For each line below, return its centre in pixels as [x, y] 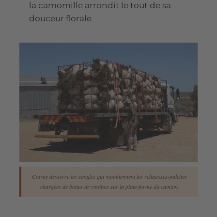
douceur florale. [61, 19]
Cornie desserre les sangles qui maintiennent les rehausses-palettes [109, 176]
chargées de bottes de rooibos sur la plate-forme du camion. [109, 186]
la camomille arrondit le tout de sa [100, 6]
